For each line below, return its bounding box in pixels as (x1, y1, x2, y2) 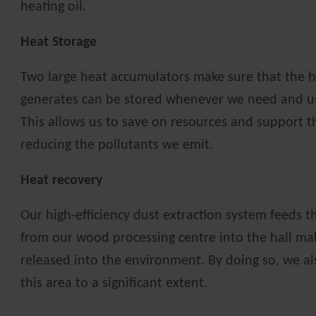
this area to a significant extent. (20, 276, 208, 291)
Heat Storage (20, 35, 97, 50)
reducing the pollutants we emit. (20, 138, 214, 153)
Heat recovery (20, 174, 103, 188)
